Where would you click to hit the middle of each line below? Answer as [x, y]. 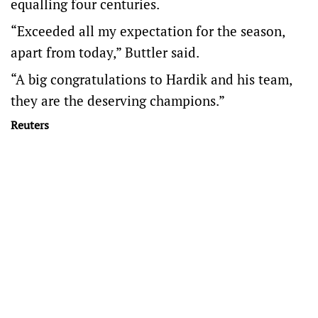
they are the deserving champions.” [119, 101]
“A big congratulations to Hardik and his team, [151, 79]
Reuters [30, 125]
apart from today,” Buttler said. [105, 53]
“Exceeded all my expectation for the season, [148, 31]
